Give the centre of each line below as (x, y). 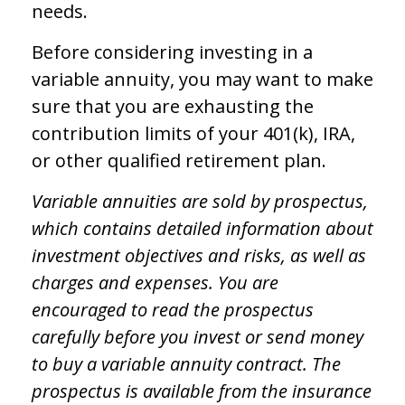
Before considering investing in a (172, 52)
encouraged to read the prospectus (173, 310)
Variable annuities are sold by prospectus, (200, 201)
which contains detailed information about (202, 228)
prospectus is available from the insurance (202, 391)
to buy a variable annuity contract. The (186, 364)
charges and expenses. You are (155, 283)
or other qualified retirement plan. (179, 160)
